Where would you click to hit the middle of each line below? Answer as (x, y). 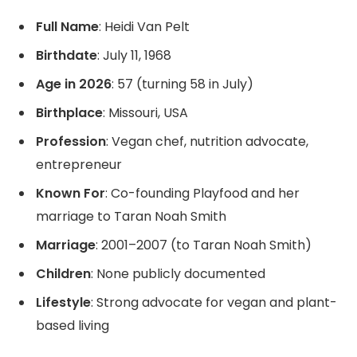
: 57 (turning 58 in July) (182, 84)
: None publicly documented (178, 273)
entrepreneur (79, 164)
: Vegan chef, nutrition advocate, (207, 141)
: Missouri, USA (145, 112)
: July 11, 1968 (134, 55)
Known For (71, 193)
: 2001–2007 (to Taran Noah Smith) (204, 245)
